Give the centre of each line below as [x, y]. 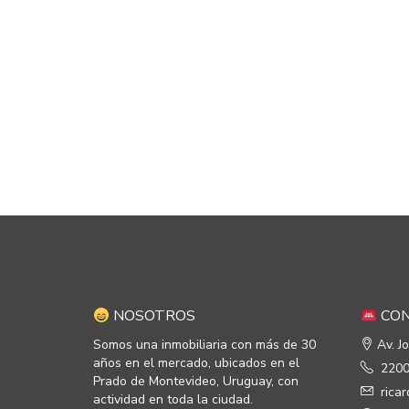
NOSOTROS [153, 316]
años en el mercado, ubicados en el [196, 363]
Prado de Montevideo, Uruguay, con [196, 381]
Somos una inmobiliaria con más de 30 [204, 345]
